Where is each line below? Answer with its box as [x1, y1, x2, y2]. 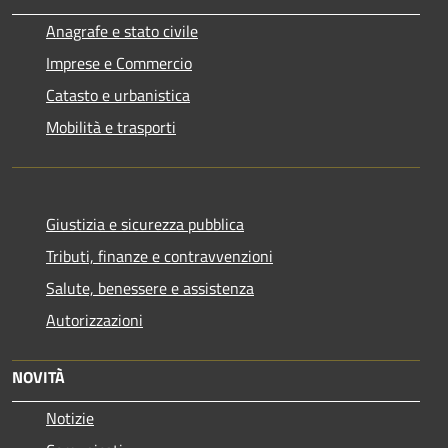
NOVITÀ [12, 365, 65, 390]
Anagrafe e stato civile [46, 19, 198, 44]
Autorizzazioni [46, 308, 143, 333]
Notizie [46, 406, 94, 431]
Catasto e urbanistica [46, 83, 190, 108]
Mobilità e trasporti [46, 115, 176, 140]
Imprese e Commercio [46, 51, 192, 76]
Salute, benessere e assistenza [46, 276, 254, 301]
